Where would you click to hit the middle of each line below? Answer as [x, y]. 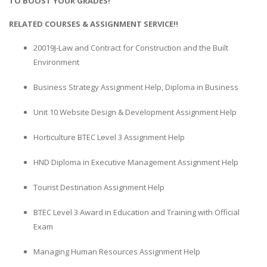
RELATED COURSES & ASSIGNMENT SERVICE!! [94, 24]
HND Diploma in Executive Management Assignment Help [136, 162]
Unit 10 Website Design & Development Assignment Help [135, 112]
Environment [56, 62]
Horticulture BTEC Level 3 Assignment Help [109, 137]
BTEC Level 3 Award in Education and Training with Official [136, 212]
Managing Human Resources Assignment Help [117, 251]
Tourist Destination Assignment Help [99, 187]
